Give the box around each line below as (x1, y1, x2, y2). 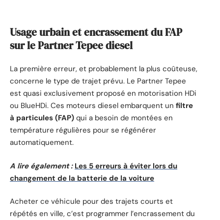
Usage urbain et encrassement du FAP (10, 25, 182, 39)
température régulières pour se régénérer (10, 125, 156, 136)
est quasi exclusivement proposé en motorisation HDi (10, 88, 196, 99)
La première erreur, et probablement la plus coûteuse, (10, 64, 197, 74)
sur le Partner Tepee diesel (10, 38, 133, 53)
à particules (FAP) (10, 113, 74, 123)
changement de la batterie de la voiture (10, 173, 154, 183)
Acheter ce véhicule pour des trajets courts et (10, 196, 173, 207)
